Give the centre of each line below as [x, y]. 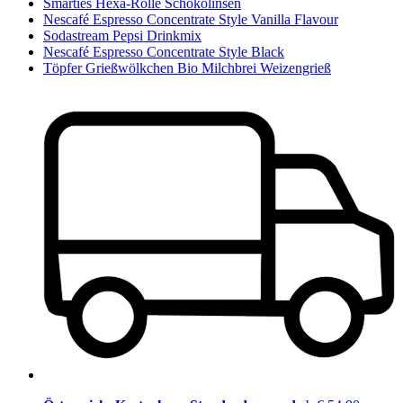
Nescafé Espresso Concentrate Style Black [164, 51]
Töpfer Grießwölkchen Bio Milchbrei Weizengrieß [187, 67]
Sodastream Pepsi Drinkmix [122, 35]
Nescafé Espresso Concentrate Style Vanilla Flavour [191, 19]
